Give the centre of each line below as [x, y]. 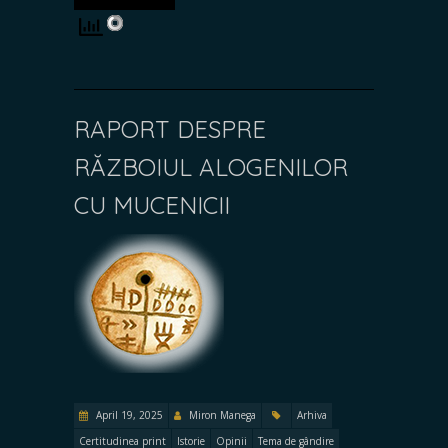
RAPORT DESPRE [170, 128]
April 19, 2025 [128, 414]
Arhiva [312, 414]
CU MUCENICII [152, 204]
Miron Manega [222, 414]
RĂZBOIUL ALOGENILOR [211, 166]
